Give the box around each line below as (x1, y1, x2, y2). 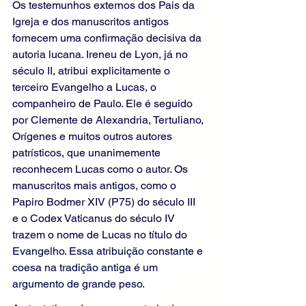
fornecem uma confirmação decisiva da (12, 31, 204, 45)
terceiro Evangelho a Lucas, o (12, 81, 159, 94)
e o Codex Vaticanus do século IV (12, 212, 178, 225)
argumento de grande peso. (12, 277, 145, 291)
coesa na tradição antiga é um (12, 261, 161, 275)
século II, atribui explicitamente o (12, 64, 173, 78)
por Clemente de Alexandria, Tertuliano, (12, 113, 206, 127)
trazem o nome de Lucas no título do (12, 228, 190, 242)
